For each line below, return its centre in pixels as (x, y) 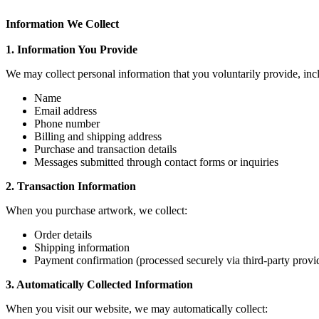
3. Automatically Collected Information (99, 285)
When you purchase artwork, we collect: (96, 211)
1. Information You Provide (72, 50)
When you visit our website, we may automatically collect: (137, 309)
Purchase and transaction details (105, 150)
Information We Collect (62, 24)
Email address (66, 111)
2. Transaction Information (71, 187)
